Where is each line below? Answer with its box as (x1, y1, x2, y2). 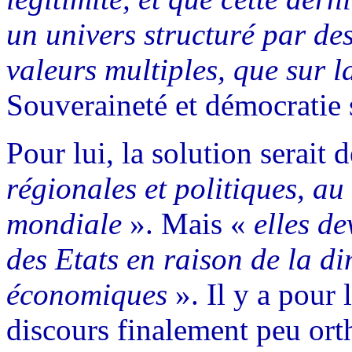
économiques (6, 277, 167, 311)
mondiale (6, 206, 122, 240)
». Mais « (122, 206, 254, 240)
